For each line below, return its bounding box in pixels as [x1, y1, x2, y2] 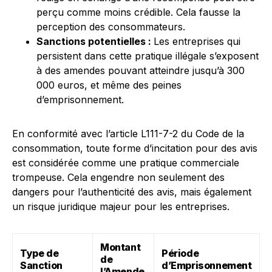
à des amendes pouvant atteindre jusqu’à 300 [36, 64, 245, 76]
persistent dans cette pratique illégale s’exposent [36, 50, 259, 62]
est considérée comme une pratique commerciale [12, 157, 239, 169]
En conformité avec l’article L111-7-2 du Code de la [12, 127, 244, 140]
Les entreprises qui [154, 35, 240, 47]
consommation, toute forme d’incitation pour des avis [12, 142, 257, 154]
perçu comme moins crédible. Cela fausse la [36, 6, 240, 18]
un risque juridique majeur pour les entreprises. [12, 200, 229, 212]
